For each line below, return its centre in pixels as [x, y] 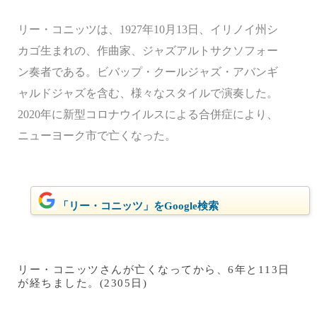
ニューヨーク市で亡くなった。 [97, 136]
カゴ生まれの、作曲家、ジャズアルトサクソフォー [148, 51]
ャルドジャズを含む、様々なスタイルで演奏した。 [148, 93]
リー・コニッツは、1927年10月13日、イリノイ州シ [148, 29]
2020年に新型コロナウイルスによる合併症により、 [148, 114]
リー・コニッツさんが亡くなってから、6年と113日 [154, 269]
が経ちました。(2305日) [82, 283]
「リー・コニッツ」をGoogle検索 [138, 206]
